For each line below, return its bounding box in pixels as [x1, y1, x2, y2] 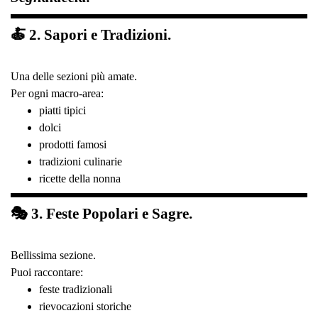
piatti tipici [39, 104, 86, 116]
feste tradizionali [39, 283, 112, 295]
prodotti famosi [39, 138, 106, 150]
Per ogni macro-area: [11, 87, 104, 99]
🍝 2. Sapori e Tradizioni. [11, 26, 171, 43]
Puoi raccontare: [11, 265, 83, 278]
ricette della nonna [39, 172, 121, 185]
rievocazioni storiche [39, 300, 131, 312]
